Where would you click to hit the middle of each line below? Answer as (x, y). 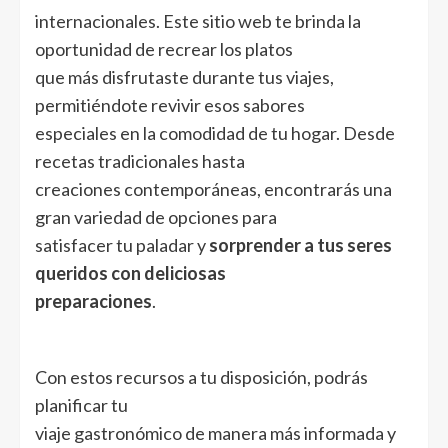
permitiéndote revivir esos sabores (170, 104)
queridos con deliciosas (130, 272)
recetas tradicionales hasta (140, 160)
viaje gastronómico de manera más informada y (215, 432)
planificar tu (81, 404)
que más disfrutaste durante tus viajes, (184, 76)
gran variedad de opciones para (156, 216)
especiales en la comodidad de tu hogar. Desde (215, 132)
